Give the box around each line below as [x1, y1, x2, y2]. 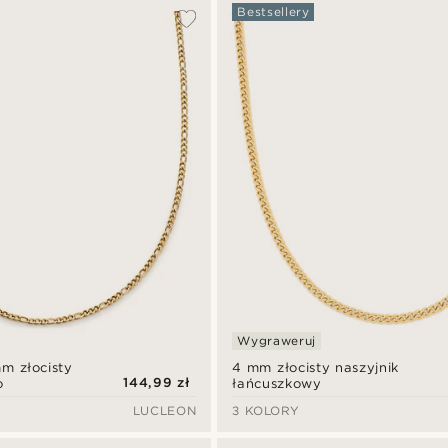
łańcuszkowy [232, 376, 322, 392]
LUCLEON [132, 403, 197, 419]
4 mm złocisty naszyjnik [232, 360, 399, 376]
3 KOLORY [232, 403, 300, 419]
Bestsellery [237, 4, 310, 19]
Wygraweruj [237, 333, 316, 349]
